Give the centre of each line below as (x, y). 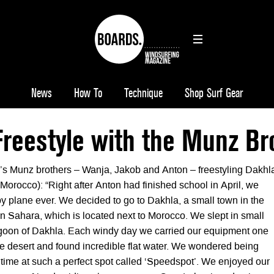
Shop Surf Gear (214, 93)
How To (88, 93)
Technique (143, 93)
